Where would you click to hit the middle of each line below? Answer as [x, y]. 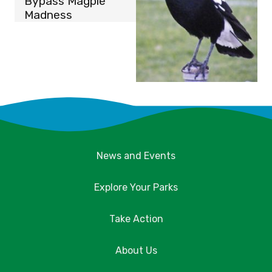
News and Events [136, 156]
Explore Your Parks [136, 188]
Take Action [136, 219]
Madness [48, 15]
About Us [136, 251]
